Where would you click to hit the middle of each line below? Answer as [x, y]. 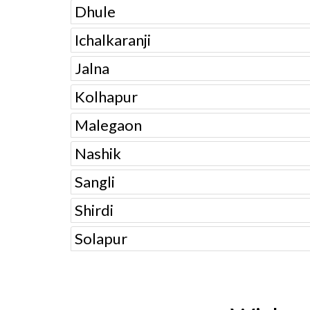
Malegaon [108, 125]
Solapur [101, 238]
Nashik [98, 153]
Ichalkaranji [113, 40]
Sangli [95, 182]
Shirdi [94, 210]
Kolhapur [106, 97]
